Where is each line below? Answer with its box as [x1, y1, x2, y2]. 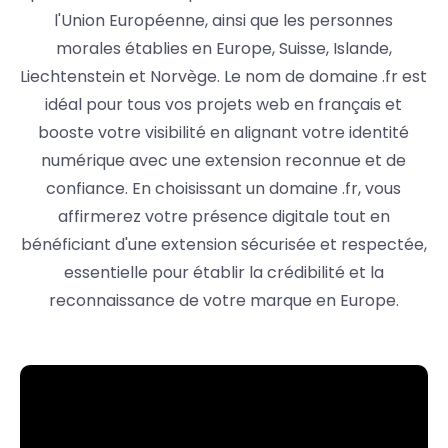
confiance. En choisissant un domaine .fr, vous [46, 177, 402, 200]
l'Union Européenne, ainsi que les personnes [54, 9, 394, 32]
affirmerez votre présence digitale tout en [57, 205, 390, 228]
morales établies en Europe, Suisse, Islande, [55, 37, 392, 60]
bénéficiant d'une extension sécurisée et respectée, [20, 233, 427, 256]
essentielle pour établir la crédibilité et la [63, 261, 384, 284]
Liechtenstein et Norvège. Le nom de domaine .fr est [20, 65, 428, 88]
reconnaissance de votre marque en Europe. [48, 289, 399, 312]
